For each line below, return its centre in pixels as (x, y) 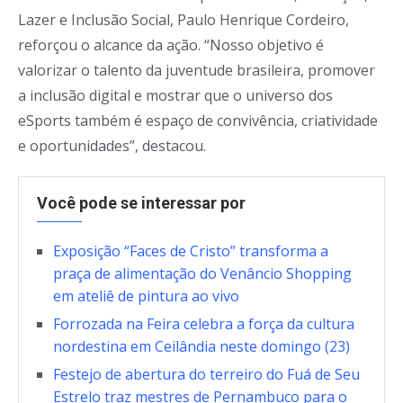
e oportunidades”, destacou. (112, 146)
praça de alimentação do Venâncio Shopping (202, 273)
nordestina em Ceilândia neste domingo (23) (201, 346)
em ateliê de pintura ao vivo (146, 296)
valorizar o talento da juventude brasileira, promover (197, 70)
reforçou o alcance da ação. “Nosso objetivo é (171, 45)
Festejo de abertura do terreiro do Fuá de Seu (206, 374)
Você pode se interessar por (141, 203)
